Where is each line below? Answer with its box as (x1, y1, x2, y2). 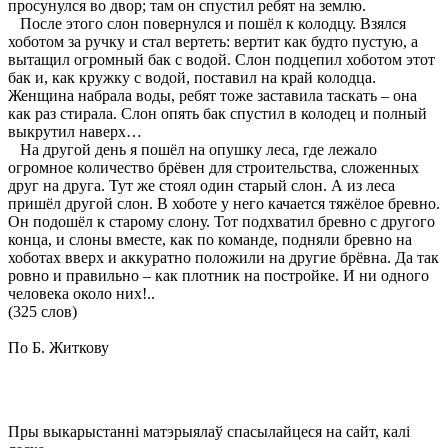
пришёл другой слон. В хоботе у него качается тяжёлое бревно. (8, 194, 440, 212)
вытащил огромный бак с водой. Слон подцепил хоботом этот (8, 50, 435, 68)
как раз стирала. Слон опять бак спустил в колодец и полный (8, 104, 427, 122)
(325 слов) (8, 302, 77, 320)
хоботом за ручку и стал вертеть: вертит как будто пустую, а (8, 32, 418, 50)
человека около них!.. (8, 284, 155, 302)
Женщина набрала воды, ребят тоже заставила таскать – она (8, 86, 417, 104)
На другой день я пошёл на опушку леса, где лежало (8, 140, 377, 158)
